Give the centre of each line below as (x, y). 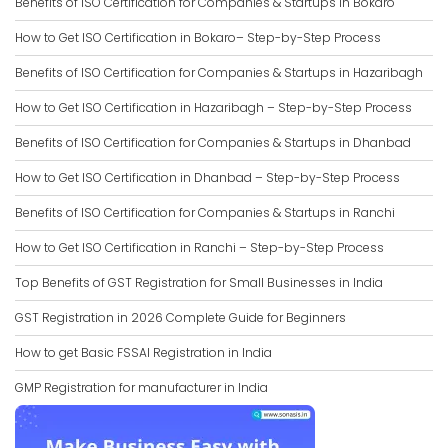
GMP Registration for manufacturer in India (141, 387)
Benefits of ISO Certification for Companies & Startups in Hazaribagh (219, 72)
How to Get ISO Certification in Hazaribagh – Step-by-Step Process (213, 107)
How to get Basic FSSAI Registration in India (143, 352)
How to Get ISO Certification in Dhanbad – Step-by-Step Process (207, 177)
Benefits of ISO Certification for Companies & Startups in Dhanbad (213, 142)
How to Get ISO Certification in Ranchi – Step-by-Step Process (199, 247)
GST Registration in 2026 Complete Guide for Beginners (180, 317)
